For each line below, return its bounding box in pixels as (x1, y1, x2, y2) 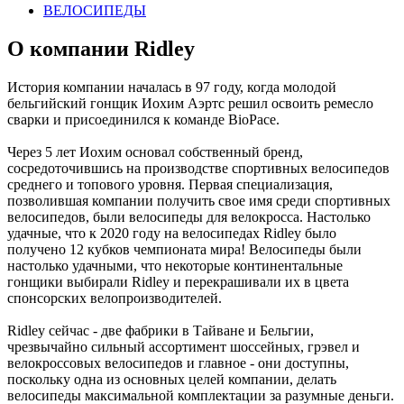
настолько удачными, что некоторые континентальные (7, 257, 343, 273)
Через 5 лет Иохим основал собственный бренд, (7, 143, 303, 160)
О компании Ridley (7, 36, 195, 60)
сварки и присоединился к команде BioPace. (7, 111, 280, 127)
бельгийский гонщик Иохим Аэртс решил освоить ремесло (7, 95, 373, 111)
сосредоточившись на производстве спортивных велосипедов (7, 160, 390, 176)
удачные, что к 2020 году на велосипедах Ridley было (7, 225, 336, 241)
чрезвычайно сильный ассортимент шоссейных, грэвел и (7, 338, 360, 354)
